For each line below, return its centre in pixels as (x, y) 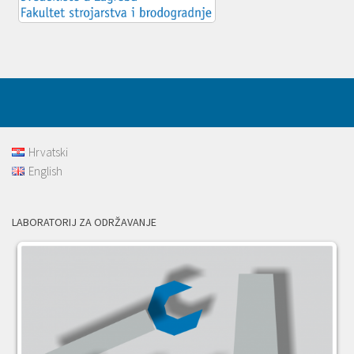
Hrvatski (48, 153)
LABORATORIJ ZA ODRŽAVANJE (84, 222)
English (45, 171)
